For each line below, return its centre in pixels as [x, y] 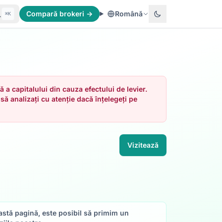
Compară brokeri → [60, 14]
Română [129, 14]
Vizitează [143, 145]
